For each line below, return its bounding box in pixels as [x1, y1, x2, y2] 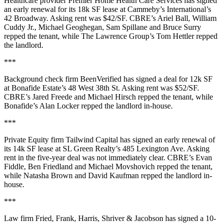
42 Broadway [4, 14, 46, 22]
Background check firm [4, 75, 80, 83]
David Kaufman [88, 171, 139, 180]
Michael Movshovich [88, 162, 155, 171]
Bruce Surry [163, 23, 201, 31]
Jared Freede [32, 93, 72, 101]
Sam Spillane [106, 23, 147, 31]
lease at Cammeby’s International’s [101, 5, 211, 13]
